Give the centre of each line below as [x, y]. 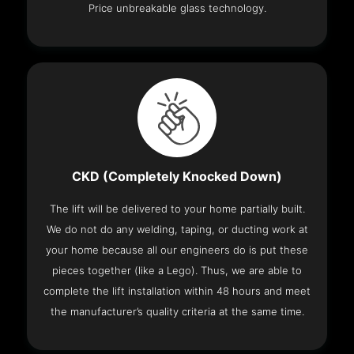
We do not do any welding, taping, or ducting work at [177, 230]
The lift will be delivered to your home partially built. [177, 209]
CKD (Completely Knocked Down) [177, 177]
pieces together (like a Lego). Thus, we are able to [177, 271]
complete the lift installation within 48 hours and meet [177, 291]
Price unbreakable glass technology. [177, 8]
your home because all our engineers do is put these [177, 250]
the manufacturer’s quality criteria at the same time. [177, 312]
